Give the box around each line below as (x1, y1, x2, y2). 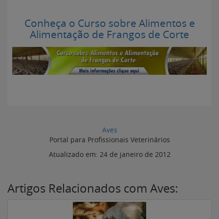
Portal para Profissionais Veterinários (49, 135, 170, 145)
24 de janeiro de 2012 (99, 150, 171, 159)
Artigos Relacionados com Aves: (7, 180, 178, 197)
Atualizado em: (48, 150, 100, 159)
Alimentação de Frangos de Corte (30, 27, 189, 41)
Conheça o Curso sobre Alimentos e (24, 16, 195, 30)
